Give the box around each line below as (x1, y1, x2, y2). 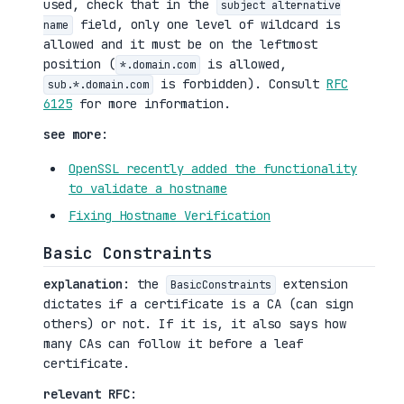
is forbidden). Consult (153, 76, 326, 92)
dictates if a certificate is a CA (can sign (43, 296, 353, 312)
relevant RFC (43, 386, 130, 402)
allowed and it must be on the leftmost (43, 36, 317, 52)
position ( (43, 56, 115, 72)
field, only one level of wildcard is (73, 16, 340, 32)
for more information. (72, 96, 231, 112)
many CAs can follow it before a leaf (43, 335, 303, 352)
